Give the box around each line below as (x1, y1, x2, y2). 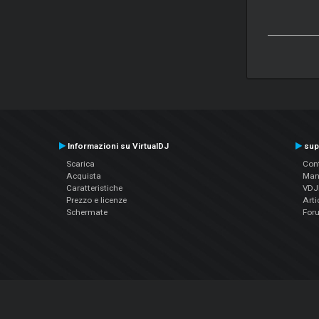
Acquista (66, 170, 101, 181)
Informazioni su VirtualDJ (65, 140, 169, 151)
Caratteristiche (66, 182, 122, 193)
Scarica (66, 158, 95, 169)
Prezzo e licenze (66, 194, 127, 205)
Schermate (66, 206, 108, 217)
